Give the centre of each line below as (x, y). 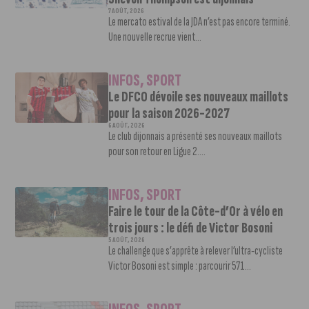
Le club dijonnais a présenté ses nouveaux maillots (195, 136)
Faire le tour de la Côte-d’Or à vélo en (195, 211)
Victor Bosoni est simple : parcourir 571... (179, 266)
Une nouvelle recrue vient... (154, 37)
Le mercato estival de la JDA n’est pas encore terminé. (199, 21)
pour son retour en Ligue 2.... (157, 151)
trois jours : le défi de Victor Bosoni (190, 228)
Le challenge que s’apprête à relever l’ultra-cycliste (195, 250)
